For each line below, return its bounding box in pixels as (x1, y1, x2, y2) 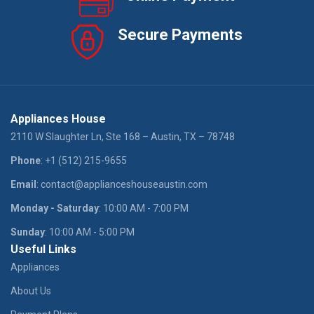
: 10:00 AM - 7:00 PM (99, 203, 189, 214)
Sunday (11, 226, 46, 238)
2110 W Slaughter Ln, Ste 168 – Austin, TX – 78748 (11, 131, 235, 143)
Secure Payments (118, 26, 243, 44)
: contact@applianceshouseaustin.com (36, 179, 208, 191)
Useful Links (11, 243, 77, 257)
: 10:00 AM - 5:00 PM (45, 226, 135, 238)
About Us (11, 285, 52, 297)
